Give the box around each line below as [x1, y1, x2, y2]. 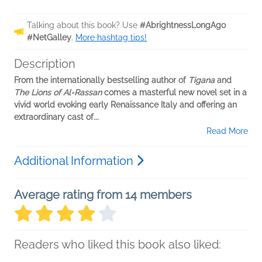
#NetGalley [27, 33, 71, 43]
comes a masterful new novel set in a [102, 88, 247, 98]
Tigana [188, 75, 215, 85]
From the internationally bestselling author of [14, 75, 188, 85]
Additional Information [14, 154, 136, 168]
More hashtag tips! [75, 33, 147, 43]
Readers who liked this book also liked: [14, 237, 221, 252]
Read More [206, 126, 248, 136]
